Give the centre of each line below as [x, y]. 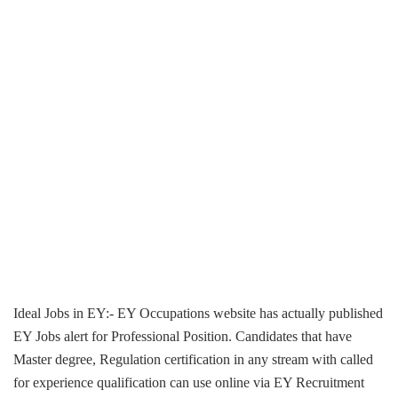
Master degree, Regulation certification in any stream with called [193, 359]
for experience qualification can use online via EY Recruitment [189, 382]
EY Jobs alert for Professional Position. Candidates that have [183, 336]
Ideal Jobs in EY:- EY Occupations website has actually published [198, 313]
